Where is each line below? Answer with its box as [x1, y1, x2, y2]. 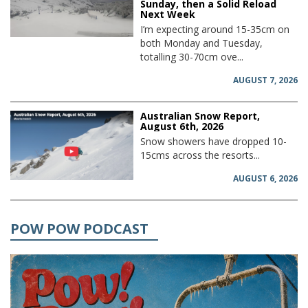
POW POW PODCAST [10, 219, 148, 239]
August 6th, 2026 [140, 120, 224, 133]
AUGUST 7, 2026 [233, 74, 298, 87]
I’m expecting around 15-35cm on [140, 23, 290, 36]
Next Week [140, 8, 196, 21]
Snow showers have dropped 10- [140, 135, 287, 148]
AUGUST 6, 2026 [233, 173, 298, 185]
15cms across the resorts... [140, 148, 261, 162]
